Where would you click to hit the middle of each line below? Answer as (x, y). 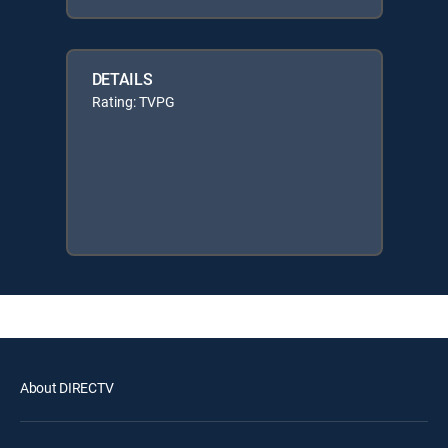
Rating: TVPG (133, 101)
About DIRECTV (67, 387)
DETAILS (122, 79)
